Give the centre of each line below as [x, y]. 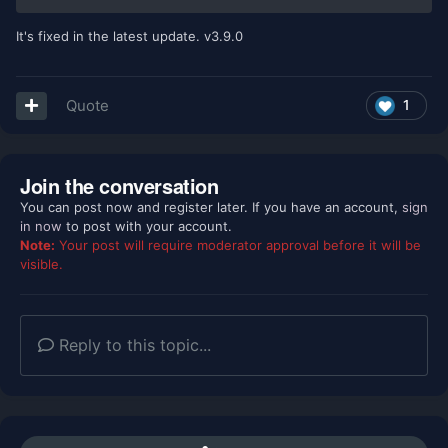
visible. [41, 264]
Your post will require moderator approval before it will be [238, 245]
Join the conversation [119, 186]
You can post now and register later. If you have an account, [211, 207]
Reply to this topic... [132, 345]
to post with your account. [147, 226]
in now [41, 226]
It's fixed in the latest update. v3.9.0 [129, 36]
